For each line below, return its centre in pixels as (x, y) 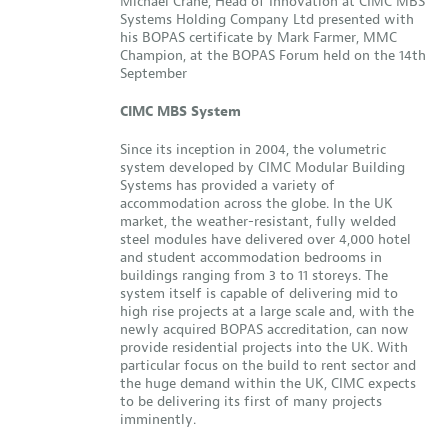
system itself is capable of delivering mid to (259, 293)
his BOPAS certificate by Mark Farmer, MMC (258, 37)
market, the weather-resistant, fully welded (258, 221)
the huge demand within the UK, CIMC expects (268, 383)
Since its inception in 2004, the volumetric (253, 149)
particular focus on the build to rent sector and (268, 365)
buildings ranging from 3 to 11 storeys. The (254, 275)
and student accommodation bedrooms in (251, 257)
